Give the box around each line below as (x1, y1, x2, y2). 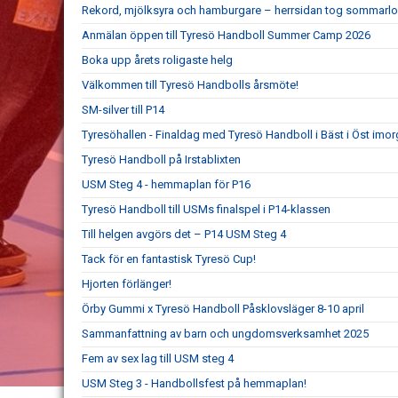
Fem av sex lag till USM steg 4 (82, 352, 234, 365)
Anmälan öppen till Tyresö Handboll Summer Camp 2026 (82, 28, 370, 42)
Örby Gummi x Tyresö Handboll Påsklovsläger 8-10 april (82, 302, 364, 315)
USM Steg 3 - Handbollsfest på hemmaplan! (82, 377, 306, 390)
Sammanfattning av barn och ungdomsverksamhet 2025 (82, 327, 369, 340)
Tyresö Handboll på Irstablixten (82, 153, 241, 166)
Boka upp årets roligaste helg (82, 53, 233, 67)
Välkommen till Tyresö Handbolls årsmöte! (82, 78, 298, 92)
